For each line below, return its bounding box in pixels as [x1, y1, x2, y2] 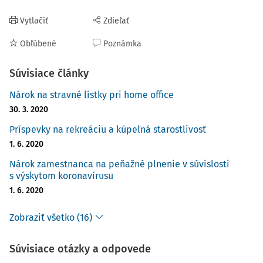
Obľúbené [20, 39, 56, 49]
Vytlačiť [20, 16, 48, 26]
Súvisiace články [9, 67, 89, 80]
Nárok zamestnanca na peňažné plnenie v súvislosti [9, 159, 230, 170]
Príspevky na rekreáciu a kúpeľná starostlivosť [9, 124, 206, 135]
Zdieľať [103, 16, 129, 26]
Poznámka [103, 39, 141, 49]
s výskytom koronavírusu [9, 170, 113, 181]
